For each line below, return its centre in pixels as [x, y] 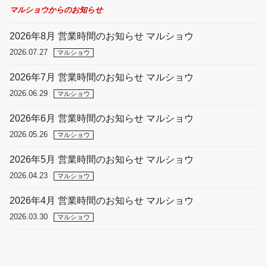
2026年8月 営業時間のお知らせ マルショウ [102, 36]
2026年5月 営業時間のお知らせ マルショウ [102, 160]
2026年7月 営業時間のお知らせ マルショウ [102, 77]
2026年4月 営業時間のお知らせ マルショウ [102, 201]
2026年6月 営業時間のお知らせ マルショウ [102, 119]
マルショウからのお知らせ [56, 10]
